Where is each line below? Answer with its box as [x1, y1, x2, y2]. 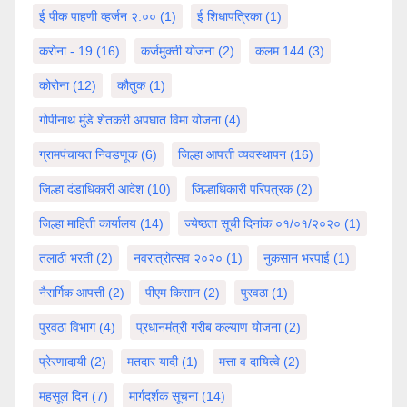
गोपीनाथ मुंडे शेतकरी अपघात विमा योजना [39, 113, 221, 128]
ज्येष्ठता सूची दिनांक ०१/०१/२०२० [184, 216, 341, 232]
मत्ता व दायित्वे [219, 354, 280, 370]
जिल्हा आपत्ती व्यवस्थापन [178, 147, 286, 163]
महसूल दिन [39, 389, 88, 404]
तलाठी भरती [39, 251, 93, 266]
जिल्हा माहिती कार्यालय [39, 216, 136, 232]
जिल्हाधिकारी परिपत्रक [192, 182, 293, 197]
